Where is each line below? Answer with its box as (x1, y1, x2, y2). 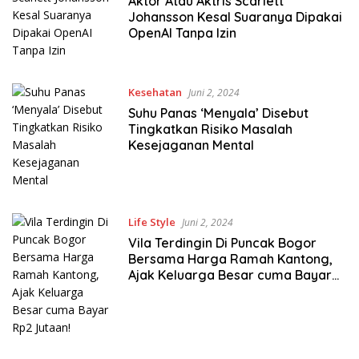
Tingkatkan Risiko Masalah (127, 121, 292, 137)
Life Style (127, 215, 175, 229)
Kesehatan (127, 85, 182, 99)
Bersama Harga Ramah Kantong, (127, 251, 333, 267)
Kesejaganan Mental (127, 137, 254, 153)
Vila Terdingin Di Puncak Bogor (127, 235, 317, 251)
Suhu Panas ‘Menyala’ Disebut (127, 105, 309, 121)
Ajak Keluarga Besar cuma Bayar (127, 267, 332, 283)
